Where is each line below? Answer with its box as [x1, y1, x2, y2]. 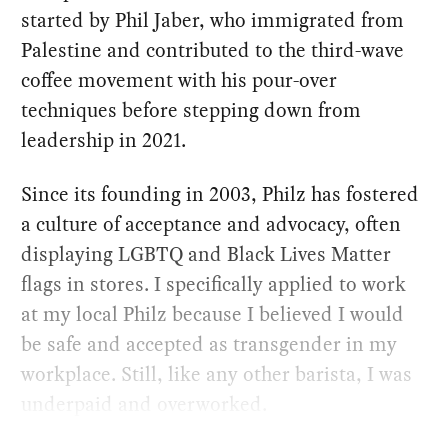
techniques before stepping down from [21, 96, 362, 125]
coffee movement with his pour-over [21, 66, 338, 95]
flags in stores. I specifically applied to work [21, 270, 407, 299]
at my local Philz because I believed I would [21, 300, 405, 329]
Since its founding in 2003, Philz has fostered [21, 180, 420, 209]
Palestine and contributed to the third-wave [21, 36, 405, 65]
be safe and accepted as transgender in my [21, 330, 398, 359]
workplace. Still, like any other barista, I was [21, 360, 413, 389]
